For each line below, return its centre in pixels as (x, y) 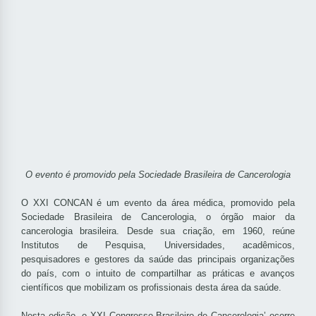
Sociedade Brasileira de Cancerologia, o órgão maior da (158, 217)
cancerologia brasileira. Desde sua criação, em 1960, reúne (158, 231)
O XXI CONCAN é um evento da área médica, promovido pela (158, 203)
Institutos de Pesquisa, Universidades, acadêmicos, (158, 245)
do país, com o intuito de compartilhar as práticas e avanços (158, 274)
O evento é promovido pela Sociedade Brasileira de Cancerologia (158, 175)
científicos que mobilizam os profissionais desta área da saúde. (151, 288)
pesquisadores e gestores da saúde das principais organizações (158, 260)
